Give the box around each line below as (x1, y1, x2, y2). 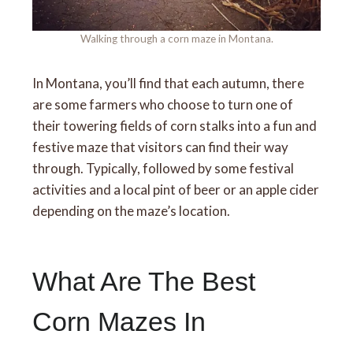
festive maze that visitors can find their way (32, 138, 289, 155)
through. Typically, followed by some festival (32, 159, 295, 176)
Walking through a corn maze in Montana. (80, 32, 273, 45)
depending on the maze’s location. (32, 202, 231, 219)
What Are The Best (32, 266, 256, 296)
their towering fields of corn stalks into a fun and (32, 117, 318, 134)
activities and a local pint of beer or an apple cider (32, 180, 320, 198)
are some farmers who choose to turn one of (32, 95, 294, 113)
